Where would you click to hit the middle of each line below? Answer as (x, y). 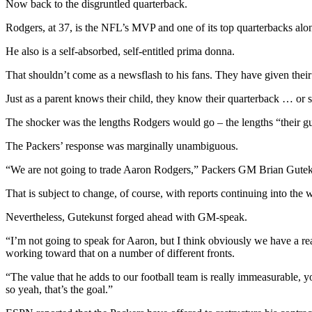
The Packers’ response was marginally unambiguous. (122, 146)
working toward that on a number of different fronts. (120, 253)
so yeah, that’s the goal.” (59, 290)
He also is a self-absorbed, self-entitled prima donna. (120, 52)
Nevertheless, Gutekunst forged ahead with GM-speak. (126, 217)
